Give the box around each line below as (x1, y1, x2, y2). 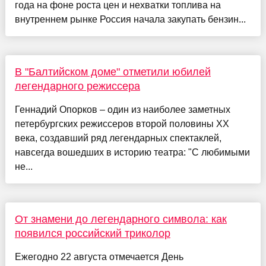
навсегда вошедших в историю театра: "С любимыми (14, 147, 250, 158)
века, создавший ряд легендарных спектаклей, (14, 133, 221, 144)
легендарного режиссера (14, 80, 140, 93)
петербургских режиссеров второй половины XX (14, 119, 229, 129)
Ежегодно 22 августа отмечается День (14, 252, 183, 262)
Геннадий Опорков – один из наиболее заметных (14, 104, 230, 115)
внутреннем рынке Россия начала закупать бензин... (14, 14, 246, 25)
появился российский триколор (14, 227, 170, 240)
